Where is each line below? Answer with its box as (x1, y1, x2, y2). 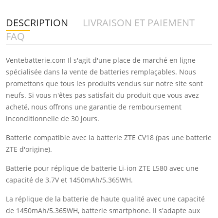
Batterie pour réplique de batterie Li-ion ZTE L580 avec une (6, 163, 199, 173)
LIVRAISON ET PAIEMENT (83, 16, 195, 29)
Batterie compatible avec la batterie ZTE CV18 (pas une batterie (6, 132, 212, 142)
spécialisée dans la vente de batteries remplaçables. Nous (6, 67, 196, 76)
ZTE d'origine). (6, 144, 52, 154)
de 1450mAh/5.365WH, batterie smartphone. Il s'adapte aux (6, 205, 200, 215)
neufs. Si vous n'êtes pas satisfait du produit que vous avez (6, 90, 199, 100)
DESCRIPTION (6, 16, 68, 29)
